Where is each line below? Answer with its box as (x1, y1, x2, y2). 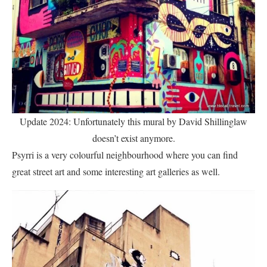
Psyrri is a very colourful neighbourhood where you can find (12, 148, 238, 162)
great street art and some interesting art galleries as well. (12, 165, 220, 178)
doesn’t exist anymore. (92, 132, 175, 145)
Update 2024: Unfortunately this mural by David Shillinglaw (20, 115, 247, 128)
